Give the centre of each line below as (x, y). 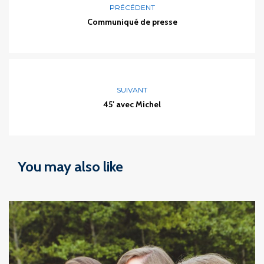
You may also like (70, 166)
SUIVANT (132, 90)
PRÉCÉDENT (132, 7)
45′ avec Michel (132, 104)
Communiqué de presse (132, 22)
